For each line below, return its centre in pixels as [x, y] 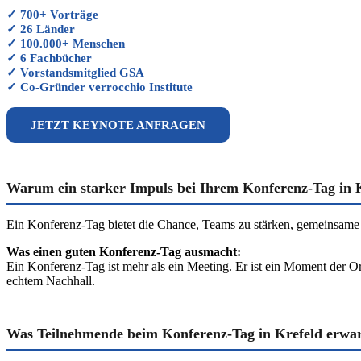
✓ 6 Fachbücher [49, 58]
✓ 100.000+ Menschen [66, 44]
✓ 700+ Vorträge [52, 15]
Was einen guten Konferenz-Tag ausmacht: [124, 252]
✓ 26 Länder [41, 29]
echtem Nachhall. [51, 281]
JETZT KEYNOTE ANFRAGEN [118, 124]
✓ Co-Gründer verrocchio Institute [100, 87]
